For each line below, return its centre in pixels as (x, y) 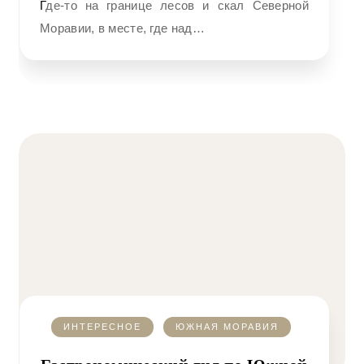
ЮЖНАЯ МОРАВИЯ (227, 327)
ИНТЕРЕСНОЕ (102, 327)
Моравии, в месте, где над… (122, 28)
